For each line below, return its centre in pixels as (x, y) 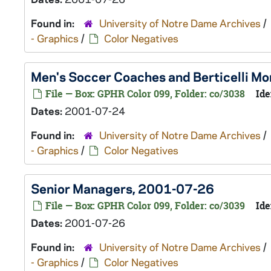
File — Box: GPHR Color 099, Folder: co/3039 (144, 206)
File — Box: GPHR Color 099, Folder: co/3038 (144, 94)
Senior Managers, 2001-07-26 (122, 188)
